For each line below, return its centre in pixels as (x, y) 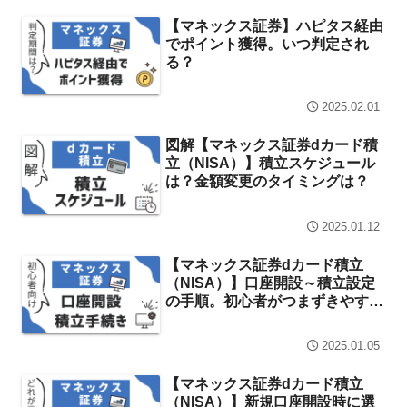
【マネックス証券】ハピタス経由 (275, 25)
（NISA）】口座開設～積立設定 (271, 283)
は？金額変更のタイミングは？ (268, 181)
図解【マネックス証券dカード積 (272, 145)
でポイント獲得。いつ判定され (268, 44)
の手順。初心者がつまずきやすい (275, 301)
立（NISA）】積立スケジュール (271, 163)
